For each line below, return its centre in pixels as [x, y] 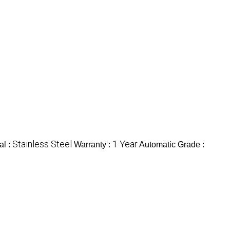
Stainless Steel [42, 144]
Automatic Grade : [172, 145]
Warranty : [93, 145]
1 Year [125, 144]
